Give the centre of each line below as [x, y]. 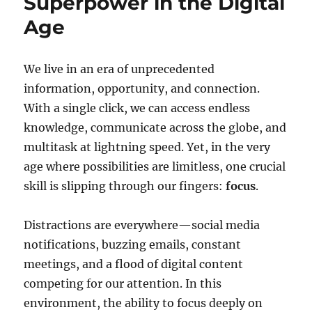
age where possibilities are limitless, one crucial [155, 167]
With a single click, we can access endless [137, 108]
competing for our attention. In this [123, 284]
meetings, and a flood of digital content [134, 264]
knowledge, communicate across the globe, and [155, 128]
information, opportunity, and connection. [142, 89]
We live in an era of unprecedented [119, 69]
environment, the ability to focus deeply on [143, 303]
